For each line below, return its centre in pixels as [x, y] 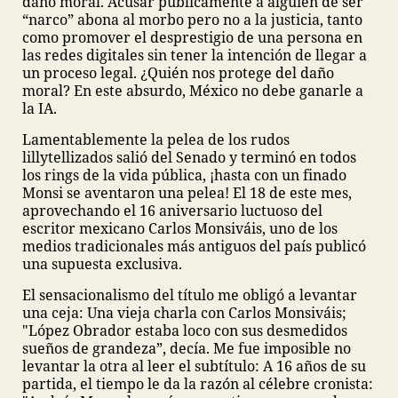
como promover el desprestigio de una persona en [192, 37]
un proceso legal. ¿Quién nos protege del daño [178, 73]
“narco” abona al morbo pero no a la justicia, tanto [192, 20]
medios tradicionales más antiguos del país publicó [194, 246]
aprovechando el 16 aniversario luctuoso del [172, 211]
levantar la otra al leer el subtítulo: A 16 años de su [194, 366]
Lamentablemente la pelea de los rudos [156, 139]
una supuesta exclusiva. [102, 264]
